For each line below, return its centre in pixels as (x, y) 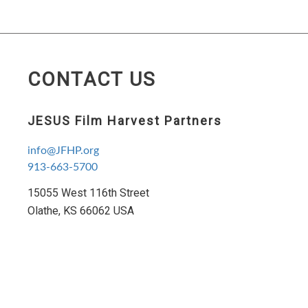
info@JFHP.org (63, 150)
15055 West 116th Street (88, 192)
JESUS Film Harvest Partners (125, 120)
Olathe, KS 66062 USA (81, 210)
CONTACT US (92, 79)
